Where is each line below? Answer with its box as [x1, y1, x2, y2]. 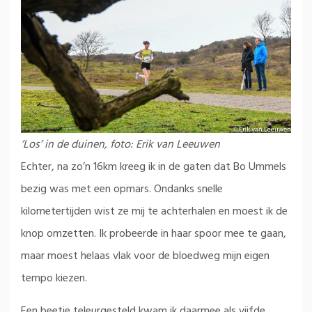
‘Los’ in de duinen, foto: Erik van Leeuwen [21, 135, 220, 154]
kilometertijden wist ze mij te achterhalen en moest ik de [21, 202, 288, 221]
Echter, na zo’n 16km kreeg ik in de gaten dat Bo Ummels [21, 157, 286, 176]
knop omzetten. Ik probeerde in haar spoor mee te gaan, [21, 224, 286, 243]
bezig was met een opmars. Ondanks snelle [21, 180, 223, 198]
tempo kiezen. [21, 269, 87, 288]
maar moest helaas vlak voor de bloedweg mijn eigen [21, 247, 270, 265]
